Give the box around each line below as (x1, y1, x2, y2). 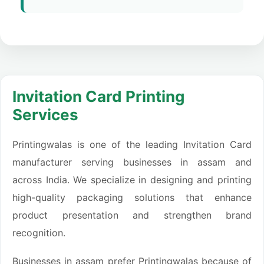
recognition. (12, 227, 65, 239)
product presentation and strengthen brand (12, 209, 252, 222)
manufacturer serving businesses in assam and (12, 156, 252, 169)
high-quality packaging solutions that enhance (12, 192, 252, 204)
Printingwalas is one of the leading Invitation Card (12, 138, 252, 151)
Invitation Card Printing (12, 87, 184, 106)
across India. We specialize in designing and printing (12, 174, 252, 186)
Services (12, 105, 78, 124)
